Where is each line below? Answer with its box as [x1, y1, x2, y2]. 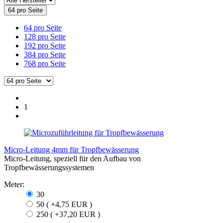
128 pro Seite [24, 32, 66, 41]
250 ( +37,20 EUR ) [34, 210, 100, 219]
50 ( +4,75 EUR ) [34, 200, 92, 209]
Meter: [4, 180, 24, 189]
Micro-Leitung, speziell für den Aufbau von [4, 154, 141, 163]
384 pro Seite [24, 50, 66, 59]
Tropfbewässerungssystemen [4, 163, 94, 172]
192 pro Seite [24, 41, 66, 50]
